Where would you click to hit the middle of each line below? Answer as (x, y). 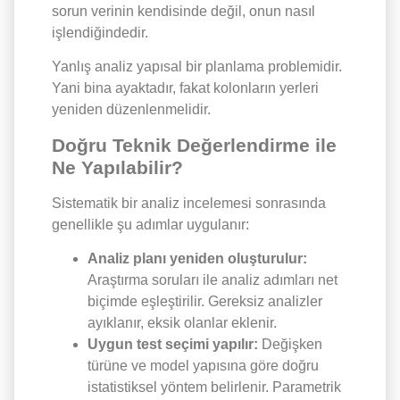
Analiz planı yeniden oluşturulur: (197, 259)
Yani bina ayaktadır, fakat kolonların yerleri (185, 88)
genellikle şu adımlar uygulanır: (150, 224)
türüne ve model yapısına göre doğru (203, 366)
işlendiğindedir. (100, 32)
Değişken (292, 345)
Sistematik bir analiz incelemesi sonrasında (189, 203)
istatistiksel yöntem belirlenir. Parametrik (214, 387)
